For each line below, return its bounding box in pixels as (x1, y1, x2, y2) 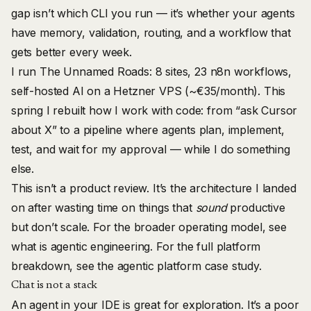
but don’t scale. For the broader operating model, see (11, 220, 287, 234)
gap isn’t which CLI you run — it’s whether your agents (11, 6, 295, 20)
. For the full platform (150, 239, 261, 253)
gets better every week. (11, 45, 132, 59)
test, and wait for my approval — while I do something (11, 142, 290, 156)
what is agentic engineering (11, 239, 151, 253)
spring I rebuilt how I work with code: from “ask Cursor (11, 103, 298, 117)
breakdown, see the (11, 259, 117, 273)
